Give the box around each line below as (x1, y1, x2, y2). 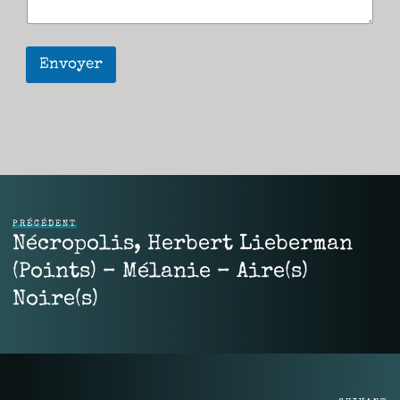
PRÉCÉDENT (12, 219, 78, 229)
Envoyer (38, 56, 103, 72)
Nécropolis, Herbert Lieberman (12, 233, 354, 255)
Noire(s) (12, 288, 99, 311)
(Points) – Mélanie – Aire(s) (12, 261, 309, 283)
